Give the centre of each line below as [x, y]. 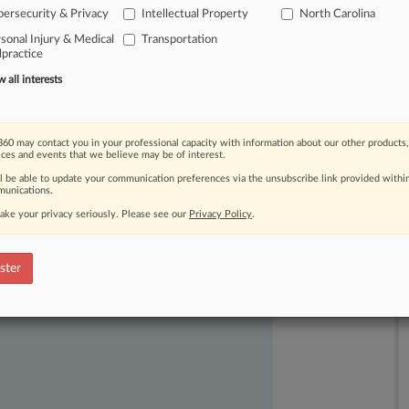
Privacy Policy [220, 214]
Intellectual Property [194, 14]
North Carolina [338, 14]
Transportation [179, 40]
